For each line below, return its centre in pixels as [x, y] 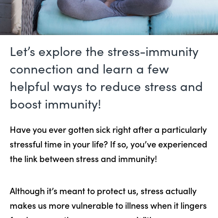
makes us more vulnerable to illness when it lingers [108, 205]
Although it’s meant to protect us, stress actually [103, 191]
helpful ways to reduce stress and [106, 86]
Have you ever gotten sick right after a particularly [108, 129]
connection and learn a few [89, 69]
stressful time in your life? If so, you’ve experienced [109, 144]
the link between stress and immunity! [83, 159]
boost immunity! [55, 104]
